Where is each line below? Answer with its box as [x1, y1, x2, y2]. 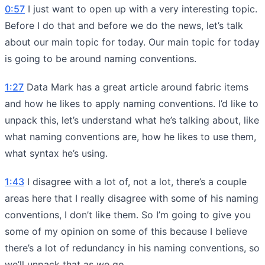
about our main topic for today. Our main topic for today [5, 35, 260, 48]
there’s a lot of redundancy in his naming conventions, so [5, 241, 260, 254]
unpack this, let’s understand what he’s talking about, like [5, 114, 259, 126]
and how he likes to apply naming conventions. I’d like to [5, 97, 258, 109]
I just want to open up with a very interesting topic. [25, 2, 257, 15]
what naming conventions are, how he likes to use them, [5, 130, 256, 143]
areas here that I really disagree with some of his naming [5, 192, 258, 204]
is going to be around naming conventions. [5, 52, 196, 64]
